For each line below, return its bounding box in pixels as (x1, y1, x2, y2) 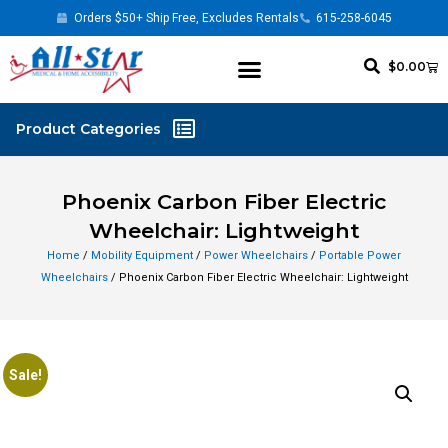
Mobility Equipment (91, 248, 193, 262)
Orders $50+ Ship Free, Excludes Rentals (73, 11, 299, 25)
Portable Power (319, 248, 401, 262)
